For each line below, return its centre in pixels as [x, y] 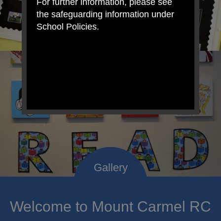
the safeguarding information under [105, 14]
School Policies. [68, 26]
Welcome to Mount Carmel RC [110, 206]
